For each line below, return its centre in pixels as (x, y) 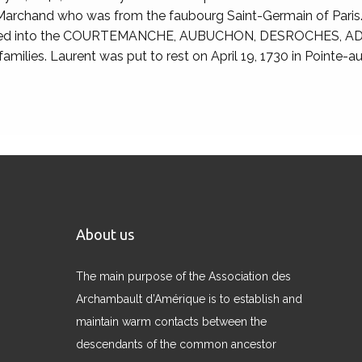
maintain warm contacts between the (171, 322)
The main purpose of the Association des (183, 277)
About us (105, 235)
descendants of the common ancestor (176, 345)
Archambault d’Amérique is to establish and (189, 299)
